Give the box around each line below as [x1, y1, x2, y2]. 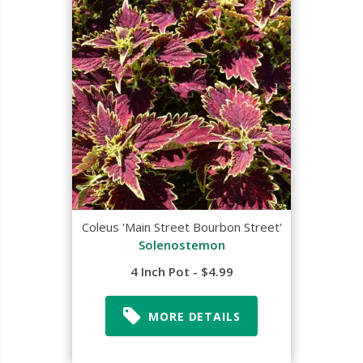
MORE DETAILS [148, 308, 241, 324]
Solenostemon [138, 237, 225, 253]
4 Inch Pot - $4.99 [130, 263, 233, 280]
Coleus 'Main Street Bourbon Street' [81, 219, 282, 235]
